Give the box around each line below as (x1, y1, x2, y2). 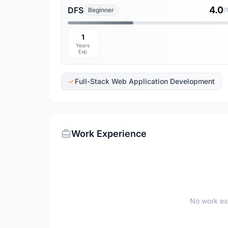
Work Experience (71, 128, 147, 139)
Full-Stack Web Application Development (75, 77, 215, 85)
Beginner (88, 6, 114, 14)
